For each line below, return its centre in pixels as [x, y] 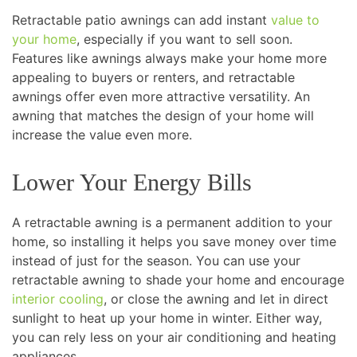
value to [295, 20]
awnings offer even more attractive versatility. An [161, 96]
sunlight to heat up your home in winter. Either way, [167, 318]
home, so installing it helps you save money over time [174, 241]
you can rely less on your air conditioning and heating [174, 337]
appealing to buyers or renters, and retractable [153, 77]
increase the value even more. [104, 134]
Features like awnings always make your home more [169, 58]
